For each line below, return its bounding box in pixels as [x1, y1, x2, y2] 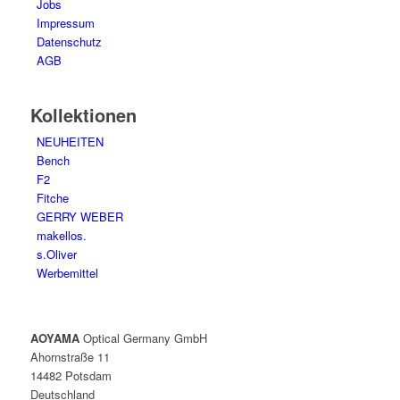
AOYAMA [29, 329, 79, 347]
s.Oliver [36, 246, 77, 263]
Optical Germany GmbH [79, 329, 207, 347]
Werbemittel [36, 264, 98, 282]
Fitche [36, 189, 69, 207]
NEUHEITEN [36, 133, 104, 151]
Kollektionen [29, 102, 137, 129]
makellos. [36, 227, 87, 245]
